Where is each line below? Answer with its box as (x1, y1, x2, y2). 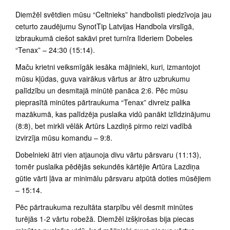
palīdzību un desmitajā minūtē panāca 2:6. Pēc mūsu (15, 85, 188, 96)
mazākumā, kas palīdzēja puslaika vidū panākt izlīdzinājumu (15, 109, 210, 120)
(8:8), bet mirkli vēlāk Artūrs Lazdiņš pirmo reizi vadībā (15, 121, 192, 131)
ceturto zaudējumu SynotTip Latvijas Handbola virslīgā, (15, 21, 194, 32)
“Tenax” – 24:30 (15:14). (15, 45, 95, 55)
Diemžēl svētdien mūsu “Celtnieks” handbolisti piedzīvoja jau (15, 9, 212, 20)
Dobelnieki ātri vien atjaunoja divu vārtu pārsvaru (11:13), (15, 149, 201, 160)
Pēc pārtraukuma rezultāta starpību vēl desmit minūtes (15, 202, 193, 213)
